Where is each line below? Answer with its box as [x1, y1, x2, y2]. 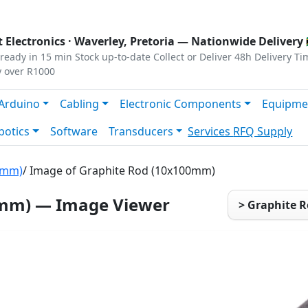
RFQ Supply [233, 124, 293, 139]
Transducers [108, 124, 173, 139]
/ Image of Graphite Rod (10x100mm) [23, 163, 215, 178]
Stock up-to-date [75, 50, 151, 63]
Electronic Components [120, 96, 242, 111]
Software [49, 124, 98, 139]
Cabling [60, 96, 100, 111]
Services [188, 124, 234, 139]
